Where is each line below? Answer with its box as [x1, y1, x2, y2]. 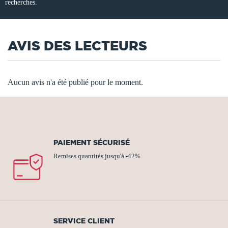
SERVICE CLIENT [53, 216, 115, 225]
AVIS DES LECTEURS [8, 38, 147, 53]
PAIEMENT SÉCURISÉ [53, 138, 130, 147]
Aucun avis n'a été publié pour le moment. [8, 77, 143, 87]
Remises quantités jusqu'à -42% [53, 152, 140, 160]
